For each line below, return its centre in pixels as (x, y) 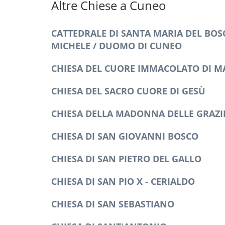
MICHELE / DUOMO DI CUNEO (117, 46)
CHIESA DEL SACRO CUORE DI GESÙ (128, 91)
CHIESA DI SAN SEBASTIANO (113, 204)
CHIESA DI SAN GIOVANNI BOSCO (125, 136)
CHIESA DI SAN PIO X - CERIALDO (123, 181)
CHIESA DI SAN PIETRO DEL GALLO (126, 159)
